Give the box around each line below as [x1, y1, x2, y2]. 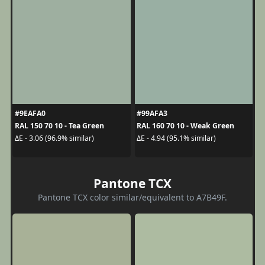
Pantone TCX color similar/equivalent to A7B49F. [38, 191, 227, 203]
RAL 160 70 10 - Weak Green [137, 120, 234, 131]
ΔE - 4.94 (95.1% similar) [137, 133, 216, 143]
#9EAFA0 [14, 108, 46, 118]
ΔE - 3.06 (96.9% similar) [14, 133, 94, 143]
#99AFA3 [137, 108, 167, 118]
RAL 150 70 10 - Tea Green [14, 120, 104, 131]
